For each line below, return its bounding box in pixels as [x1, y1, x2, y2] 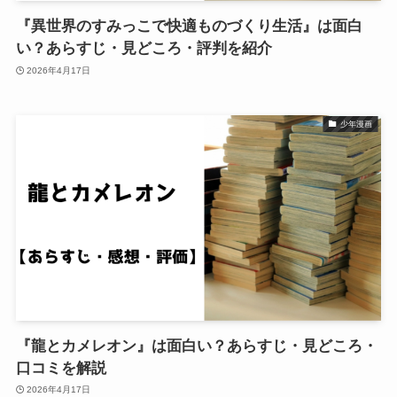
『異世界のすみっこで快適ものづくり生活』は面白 [15, 18, 362, 35]
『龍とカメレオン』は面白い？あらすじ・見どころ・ [15, 337, 378, 354]
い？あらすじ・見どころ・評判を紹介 [15, 40, 272, 58]
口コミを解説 [15, 359, 106, 377]
